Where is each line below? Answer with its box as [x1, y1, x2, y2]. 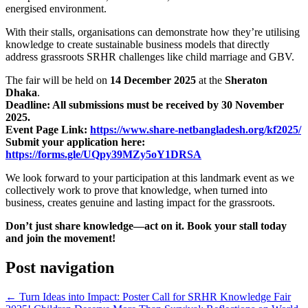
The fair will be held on [5, 74, 110, 87]
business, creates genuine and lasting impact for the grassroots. [5, 197, 275, 209]
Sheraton [222, 74, 267, 87]
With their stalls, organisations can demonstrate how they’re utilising [5, 26, 300, 38]
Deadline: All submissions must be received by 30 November [5, 99, 284, 111]
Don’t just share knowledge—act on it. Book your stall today [5, 220, 287, 232]
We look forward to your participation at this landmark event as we [5, 172, 294, 184]
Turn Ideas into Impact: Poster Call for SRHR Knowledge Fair [16, 291, 291, 303]
